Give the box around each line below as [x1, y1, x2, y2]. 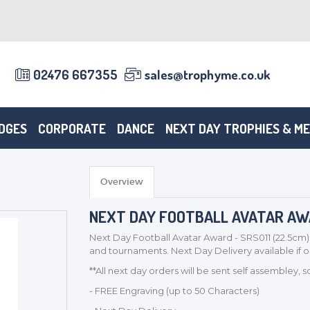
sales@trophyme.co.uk [145, 66, 271, 83]
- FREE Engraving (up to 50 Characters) [89, 285, 259, 296]
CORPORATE [38, 119, 106, 137]
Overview [100, 176, 143, 188]
